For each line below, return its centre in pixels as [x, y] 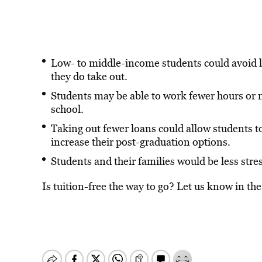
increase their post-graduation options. [140, 142]
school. [67, 109]
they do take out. [89, 76]
